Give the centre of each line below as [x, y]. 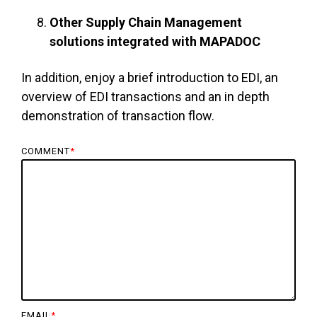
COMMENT [46, 151]
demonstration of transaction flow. [118, 116]
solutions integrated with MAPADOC [155, 42]
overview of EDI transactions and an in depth [145, 97]
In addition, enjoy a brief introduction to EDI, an [150, 78]
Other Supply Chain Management [146, 23]
